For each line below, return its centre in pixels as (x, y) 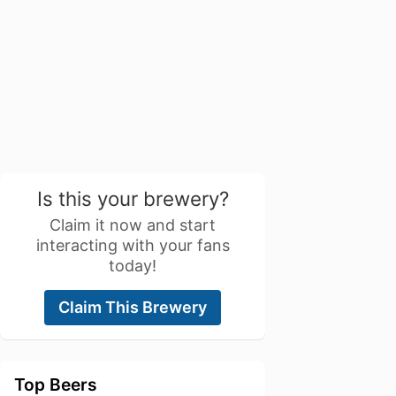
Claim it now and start (133, 225)
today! (133, 266)
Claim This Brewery (133, 307)
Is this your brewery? (133, 198)
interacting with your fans (133, 245)
